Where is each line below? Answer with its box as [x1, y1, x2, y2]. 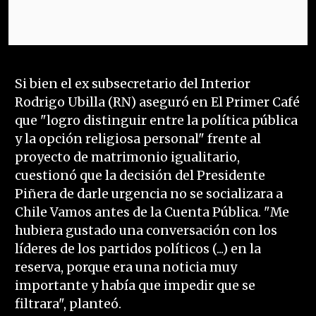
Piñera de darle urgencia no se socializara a [14, 186, 283, 202]
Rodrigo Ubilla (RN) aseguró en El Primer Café [14, 95, 300, 111]
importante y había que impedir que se [14, 278, 255, 294]
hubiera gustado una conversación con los [14, 223, 277, 239]
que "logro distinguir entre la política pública [14, 113, 298, 129]
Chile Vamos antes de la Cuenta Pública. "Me [14, 205, 289, 221]
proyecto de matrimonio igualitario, [14, 150, 240, 166]
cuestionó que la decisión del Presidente [14, 168, 265, 184]
